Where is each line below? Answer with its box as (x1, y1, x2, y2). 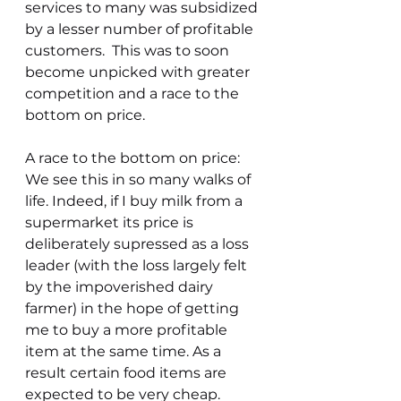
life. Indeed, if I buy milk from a (25, 192, 246, 209)
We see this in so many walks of (25, 171, 254, 188)
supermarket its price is (25, 214, 197, 231)
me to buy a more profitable (25, 321, 231, 338)
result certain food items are (25, 364, 230, 381)
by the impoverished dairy (25, 278, 217, 295)
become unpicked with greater (25, 64, 253, 81)
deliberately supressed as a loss (25, 235, 252, 252)
